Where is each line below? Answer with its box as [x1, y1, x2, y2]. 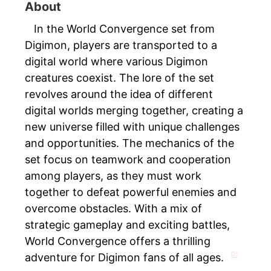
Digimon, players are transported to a [25, 39, 217, 52]
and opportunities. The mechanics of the [25, 137, 234, 150]
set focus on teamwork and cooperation [25, 153, 231, 166]
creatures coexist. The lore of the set [25, 71, 214, 85]
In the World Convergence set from [34, 22, 215, 36]
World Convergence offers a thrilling [25, 235, 211, 248]
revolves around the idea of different [25, 88, 213, 101]
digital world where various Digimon [25, 55, 208, 68]
